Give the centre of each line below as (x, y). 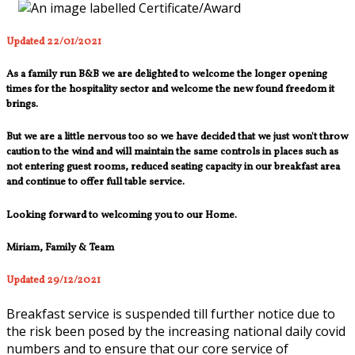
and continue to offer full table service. (97, 182)
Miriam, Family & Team (60, 247)
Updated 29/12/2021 (53, 280)
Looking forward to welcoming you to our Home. (122, 215)
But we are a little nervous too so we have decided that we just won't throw (177, 137)
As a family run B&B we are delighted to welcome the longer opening (167, 74)
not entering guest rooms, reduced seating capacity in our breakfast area (173, 167)
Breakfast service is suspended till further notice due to (171, 314)
